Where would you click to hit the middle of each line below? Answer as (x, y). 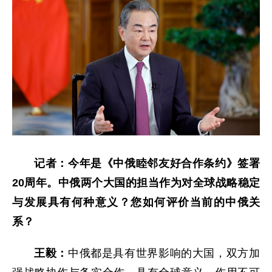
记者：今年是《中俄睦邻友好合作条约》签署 (147, 164)
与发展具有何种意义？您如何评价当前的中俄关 (136, 202)
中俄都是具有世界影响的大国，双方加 (164, 253)
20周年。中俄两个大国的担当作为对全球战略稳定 (136, 183)
